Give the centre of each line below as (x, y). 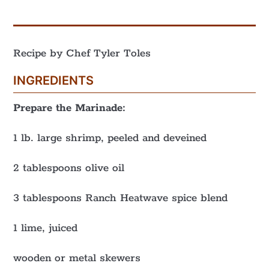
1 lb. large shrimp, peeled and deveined (110, 138)
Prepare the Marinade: (70, 108)
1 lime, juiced (46, 228)
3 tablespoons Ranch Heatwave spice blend (121, 198)
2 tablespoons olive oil (69, 168)
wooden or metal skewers (77, 258)
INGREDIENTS (54, 80)
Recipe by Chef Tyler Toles (82, 53)
